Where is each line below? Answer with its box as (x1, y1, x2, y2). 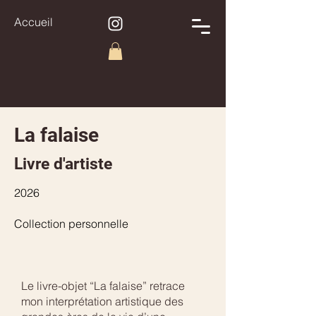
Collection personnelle (14, 217, 128, 231)
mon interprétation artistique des (21, 294, 183, 309)
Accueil (14, 15, 53, 29)
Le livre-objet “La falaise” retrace (21, 279, 185, 293)
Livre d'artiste (14, 154, 112, 174)
